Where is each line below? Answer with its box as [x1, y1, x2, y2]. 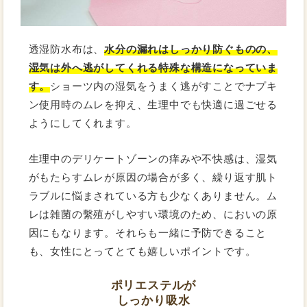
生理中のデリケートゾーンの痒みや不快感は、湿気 [28, 152, 278, 166]
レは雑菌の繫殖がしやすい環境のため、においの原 [28, 208, 278, 221]
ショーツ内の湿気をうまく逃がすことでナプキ [50, 79, 278, 93]
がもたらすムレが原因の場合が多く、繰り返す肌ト [28, 171, 278, 184]
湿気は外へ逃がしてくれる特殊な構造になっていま [28, 61, 278, 75]
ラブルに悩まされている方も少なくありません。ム [28, 189, 278, 203]
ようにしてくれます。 [28, 116, 137, 130]
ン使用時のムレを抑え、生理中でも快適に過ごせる [28, 98, 278, 112]
